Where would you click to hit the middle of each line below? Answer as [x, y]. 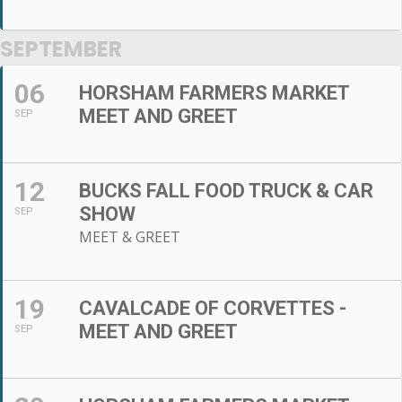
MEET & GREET [130, 236]
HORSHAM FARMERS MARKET [214, 92]
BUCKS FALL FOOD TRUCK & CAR [226, 190]
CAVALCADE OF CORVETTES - [213, 308]
